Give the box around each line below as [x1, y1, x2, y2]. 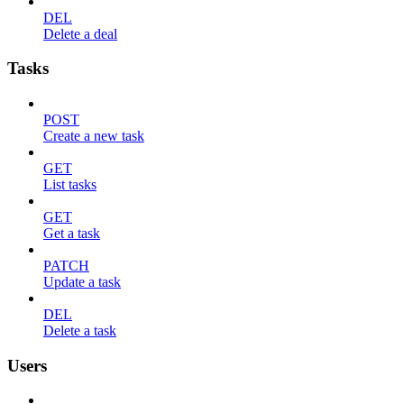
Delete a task [43, 323, 116, 338]
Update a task [43, 274, 121, 289]
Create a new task [43, 128, 144, 143]
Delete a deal [43, 25, 117, 41]
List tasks [43, 177, 96, 192]
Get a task [43, 225, 100, 241]
